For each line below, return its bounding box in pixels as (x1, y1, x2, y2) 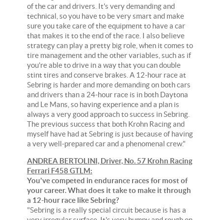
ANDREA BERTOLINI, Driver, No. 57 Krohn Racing (27, 156, 192, 165)
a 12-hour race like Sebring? (27, 195, 119, 204)
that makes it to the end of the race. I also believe (27, 31, 185, 40)
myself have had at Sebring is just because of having (27, 129, 193, 138)
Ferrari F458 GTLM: (27, 166, 92, 175)
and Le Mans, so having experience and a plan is (27, 100, 179, 109)
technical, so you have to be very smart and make (27, 11, 184, 20)
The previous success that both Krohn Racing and (27, 119, 185, 128)
